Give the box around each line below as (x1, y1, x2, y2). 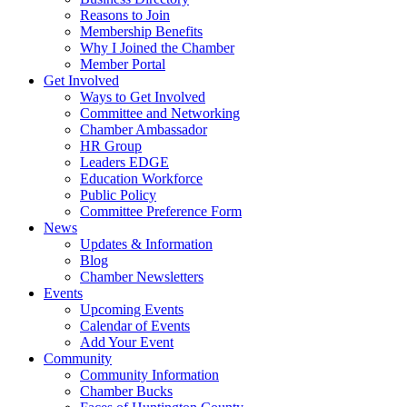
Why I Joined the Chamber (80, 40, 234, 56)
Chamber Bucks (80, 383, 173, 400)
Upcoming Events (80, 302, 184, 318)
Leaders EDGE (80, 154, 169, 171)
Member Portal (80, 56, 165, 73)
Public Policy (80, 187, 156, 203)
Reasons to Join (80, 7, 170, 24)
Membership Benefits (80, 24, 203, 40)
